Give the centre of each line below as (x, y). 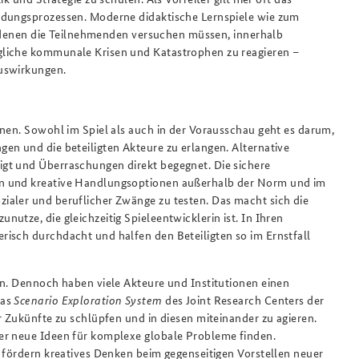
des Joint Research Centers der (245, 299)
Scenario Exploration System (90, 299)
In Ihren (262, 217)
